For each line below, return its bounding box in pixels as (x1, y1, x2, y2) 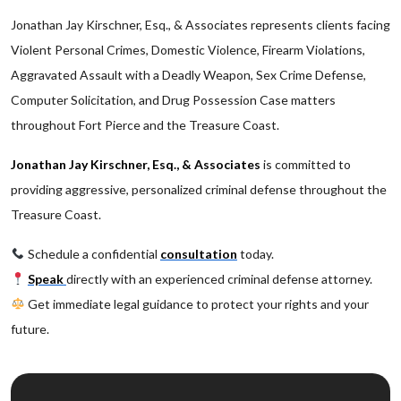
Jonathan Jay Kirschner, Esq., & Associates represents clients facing (11, 17, 390, 32)
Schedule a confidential (24, 246, 160, 261)
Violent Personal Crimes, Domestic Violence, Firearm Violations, (11, 42, 365, 57)
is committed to (260, 157, 351, 172)
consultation (159, 246, 237, 261)
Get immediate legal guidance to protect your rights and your (24, 296, 369, 311)
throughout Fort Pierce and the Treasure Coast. (11, 117, 279, 132)
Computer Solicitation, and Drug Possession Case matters (11, 92, 336, 107)
